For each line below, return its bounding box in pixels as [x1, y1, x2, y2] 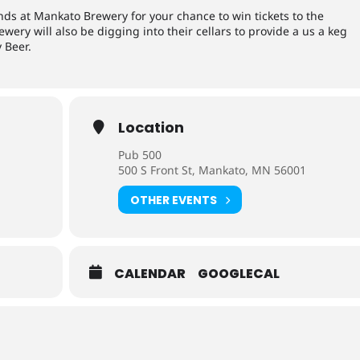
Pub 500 [118, 147, 162, 162]
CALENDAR [114, 264, 186, 283]
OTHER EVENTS [130, 191, 218, 208]
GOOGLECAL [198, 264, 280, 283]
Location [118, 117, 185, 137]
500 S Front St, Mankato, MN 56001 [118, 162, 307, 178]
